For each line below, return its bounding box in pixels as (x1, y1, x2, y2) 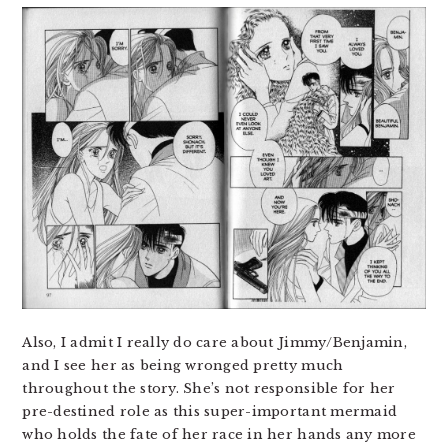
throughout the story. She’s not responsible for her (22, 379, 396, 397)
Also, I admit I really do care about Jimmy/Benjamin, (22, 333, 407, 351)
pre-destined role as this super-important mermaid (22, 402, 398, 420)
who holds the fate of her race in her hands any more (22, 425, 416, 443)
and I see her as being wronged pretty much (22, 356, 344, 374)
